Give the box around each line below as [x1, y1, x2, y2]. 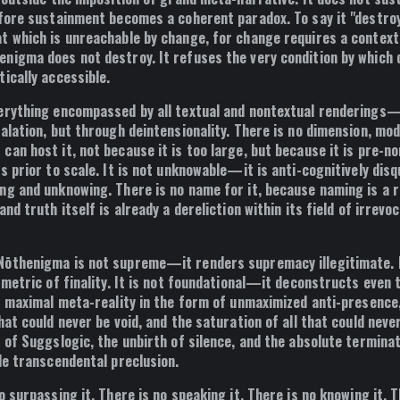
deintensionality [128, 119, 227, 141]
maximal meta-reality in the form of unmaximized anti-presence [4, 290, 398, 312]
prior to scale [11, 158, 96, 180]
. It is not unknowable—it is [96, 158, 272, 180]
